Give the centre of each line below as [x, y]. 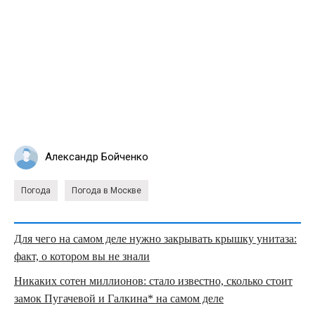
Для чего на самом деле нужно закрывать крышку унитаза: [155, 238]
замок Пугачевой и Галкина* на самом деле [119, 298]
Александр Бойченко [97, 157]
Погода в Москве [107, 190]
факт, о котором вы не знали [82, 256]
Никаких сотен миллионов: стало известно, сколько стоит [153, 281]
